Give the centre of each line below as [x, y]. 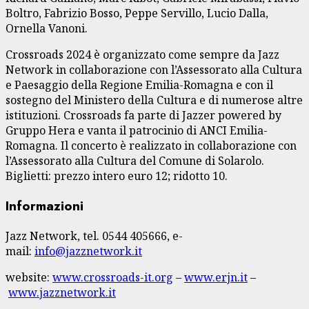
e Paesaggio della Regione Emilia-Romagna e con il [139, 85]
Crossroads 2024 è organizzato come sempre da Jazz [142, 55]
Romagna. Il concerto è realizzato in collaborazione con [151, 146]
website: [29, 277]
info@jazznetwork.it [88, 251]
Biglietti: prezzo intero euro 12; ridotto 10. [117, 176]
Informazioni [44, 206]
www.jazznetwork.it [62, 292]
